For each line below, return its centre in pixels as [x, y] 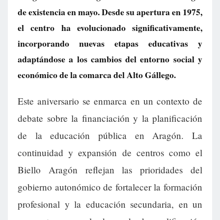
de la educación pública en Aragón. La [110, 136]
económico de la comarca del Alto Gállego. [97, 75]
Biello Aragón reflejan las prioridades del [110, 170]
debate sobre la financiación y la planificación [110, 118]
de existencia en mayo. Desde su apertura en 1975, [110, 12]
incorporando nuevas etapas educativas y [110, 43]
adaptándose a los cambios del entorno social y [110, 59]
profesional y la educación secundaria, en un [110, 204]
